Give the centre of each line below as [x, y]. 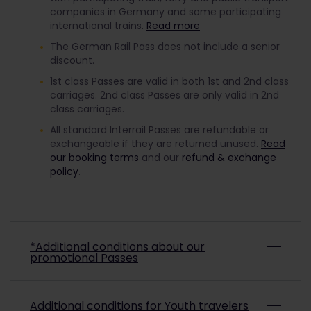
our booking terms [94, 158]
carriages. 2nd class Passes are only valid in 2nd [165, 95]
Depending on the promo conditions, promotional [170, 294]
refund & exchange [229, 158]
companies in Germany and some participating [166, 12]
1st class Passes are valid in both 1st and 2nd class [169, 81]
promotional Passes [84, 258]
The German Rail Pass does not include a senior [165, 47]
